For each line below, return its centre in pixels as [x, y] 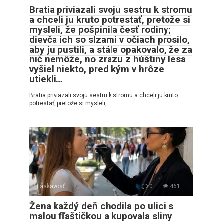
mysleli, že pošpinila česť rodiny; [100, 29]
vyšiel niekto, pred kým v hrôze [97, 69]
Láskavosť [51, 186]
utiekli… [46, 79]
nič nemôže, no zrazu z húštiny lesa [108, 59]
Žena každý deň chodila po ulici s [101, 206]
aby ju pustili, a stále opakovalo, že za [111, 49]
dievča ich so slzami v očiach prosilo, [110, 39]
